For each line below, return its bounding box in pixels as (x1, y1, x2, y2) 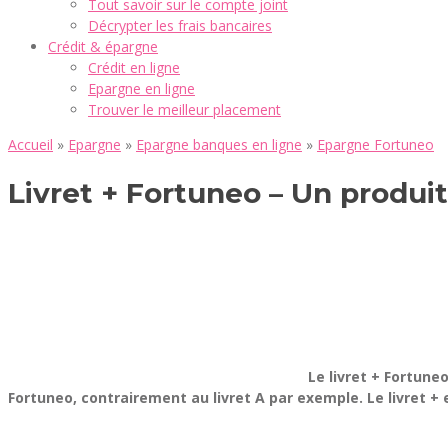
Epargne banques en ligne (136, 135, 302, 154)
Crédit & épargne (48, 37, 158, 56)
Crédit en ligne (88, 58, 180, 77)
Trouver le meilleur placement (88, 100, 281, 119)
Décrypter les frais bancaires (88, 16, 272, 35)
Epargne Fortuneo (317, 135, 434, 154)
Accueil (8, 135, 53, 154)
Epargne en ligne (88, 79, 195, 98)
